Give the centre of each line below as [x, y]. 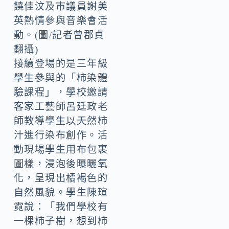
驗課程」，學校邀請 [61, 93]
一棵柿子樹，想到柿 [61, 221]
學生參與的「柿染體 [61, 78]
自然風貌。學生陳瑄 [61, 193]
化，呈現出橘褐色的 [61, 178]
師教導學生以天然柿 [61, 121]
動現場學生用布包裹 [61, 150]
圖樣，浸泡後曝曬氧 [61, 164]
